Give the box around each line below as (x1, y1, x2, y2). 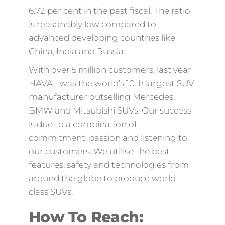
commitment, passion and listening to (28, 133, 187, 143)
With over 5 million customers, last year (28, 65, 191, 75)
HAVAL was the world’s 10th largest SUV (28, 78, 194, 88)
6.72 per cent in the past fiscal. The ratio (28, 6, 190, 16)
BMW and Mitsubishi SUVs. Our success (28, 105, 191, 116)
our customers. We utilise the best (28, 146, 170, 156)
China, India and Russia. (28, 46, 125, 56)
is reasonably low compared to (28, 19, 156, 29)
